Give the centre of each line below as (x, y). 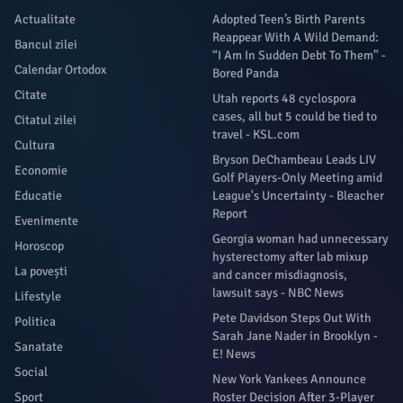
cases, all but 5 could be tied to (295, 116)
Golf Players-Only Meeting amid (297, 178)
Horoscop (39, 246)
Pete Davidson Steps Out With (292, 318)
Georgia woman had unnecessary (300, 239)
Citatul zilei (45, 120)
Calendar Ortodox (60, 70)
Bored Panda (246, 73)
